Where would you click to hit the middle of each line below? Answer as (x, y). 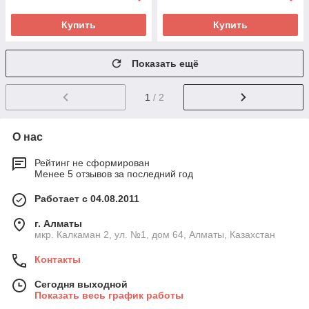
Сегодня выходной (81, 285)
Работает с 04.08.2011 (87, 199)
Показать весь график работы (109, 296)
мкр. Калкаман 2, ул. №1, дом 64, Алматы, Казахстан (155, 235)
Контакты (58, 260)
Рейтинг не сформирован (92, 163)
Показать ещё (165, 64)
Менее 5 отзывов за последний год (114, 174)
